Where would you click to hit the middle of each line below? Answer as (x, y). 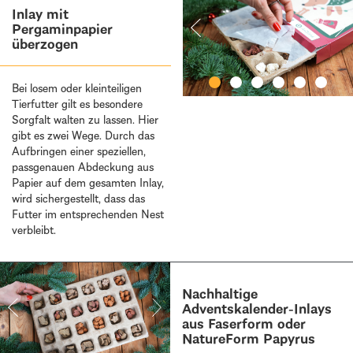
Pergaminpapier (62, 29)
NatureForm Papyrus (249, 338)
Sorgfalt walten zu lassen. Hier (85, 119)
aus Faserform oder (244, 323)
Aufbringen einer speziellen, (79, 151)
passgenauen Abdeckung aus (83, 167)
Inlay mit (40, 14)
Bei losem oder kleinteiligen (77, 88)
